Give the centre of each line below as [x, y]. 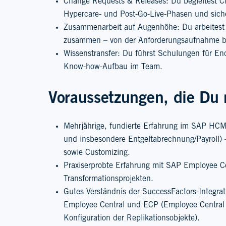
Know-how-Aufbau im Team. [113, 67]
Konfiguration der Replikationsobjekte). [132, 218]
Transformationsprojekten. [108, 179]
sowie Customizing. [97, 153]
